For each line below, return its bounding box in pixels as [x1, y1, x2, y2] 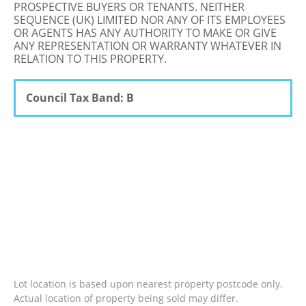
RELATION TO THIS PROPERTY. [14, 51, 167, 66]
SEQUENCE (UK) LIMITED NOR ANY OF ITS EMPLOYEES [14, 12, 286, 27]
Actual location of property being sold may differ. [14, 292, 238, 305]
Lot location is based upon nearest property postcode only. [14, 277, 283, 290]
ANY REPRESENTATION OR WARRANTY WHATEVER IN [14, 38, 281, 53]
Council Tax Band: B [26, 90, 134, 105]
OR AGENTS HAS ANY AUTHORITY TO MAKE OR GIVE [14, 25, 277, 40]
